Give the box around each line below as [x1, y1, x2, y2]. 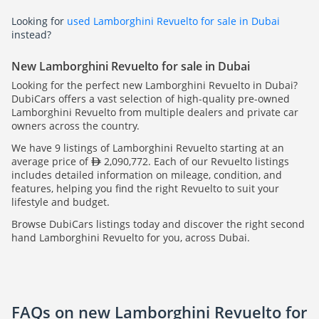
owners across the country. [11, 119, 140, 133]
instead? [11, 28, 51, 42]
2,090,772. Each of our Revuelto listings [101, 155, 289, 169]
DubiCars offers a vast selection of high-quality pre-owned [11, 92, 290, 106]
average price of [11, 155, 91, 169]
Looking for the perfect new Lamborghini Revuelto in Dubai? [11, 78, 298, 93]
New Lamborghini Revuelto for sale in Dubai [11, 58, 250, 75]
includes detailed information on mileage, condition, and [11, 168, 282, 182]
